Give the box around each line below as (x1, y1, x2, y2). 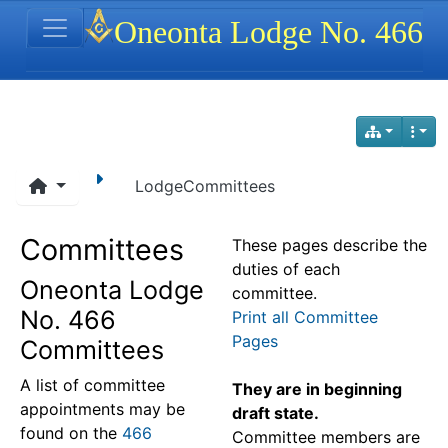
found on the (20, 423, 122, 443)
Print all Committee (232, 307, 378, 327)
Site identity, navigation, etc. (24, 7, 362, 37)
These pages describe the (232, 235, 427, 255)
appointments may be (20, 399, 185, 419)
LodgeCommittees (134, 176, 275, 196)
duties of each (232, 259, 340, 279)
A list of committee (20, 375, 165, 395)
